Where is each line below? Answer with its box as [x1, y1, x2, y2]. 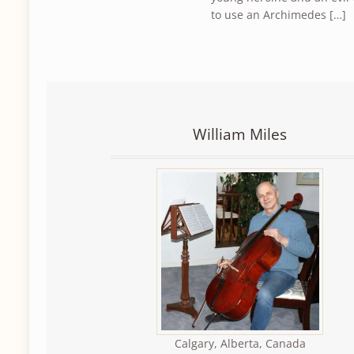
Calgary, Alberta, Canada [174, 335, 306, 351]
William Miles [193, 122, 288, 145]
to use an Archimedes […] [211, 6, 347, 22]
